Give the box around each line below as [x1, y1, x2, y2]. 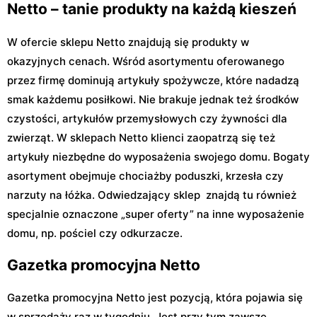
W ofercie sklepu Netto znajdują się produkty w [7, 35, 249, 49]
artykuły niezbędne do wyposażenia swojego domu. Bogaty [7, 149, 310, 163]
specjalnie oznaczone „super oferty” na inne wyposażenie [7, 207, 304, 221]
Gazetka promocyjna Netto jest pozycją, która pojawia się [7, 291, 303, 305]
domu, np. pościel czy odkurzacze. [7, 226, 185, 240]
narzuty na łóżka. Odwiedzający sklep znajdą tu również [7, 188, 296, 202]
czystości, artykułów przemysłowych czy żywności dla [7, 111, 287, 125]
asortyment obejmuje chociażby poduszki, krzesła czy [7, 168, 284, 183]
